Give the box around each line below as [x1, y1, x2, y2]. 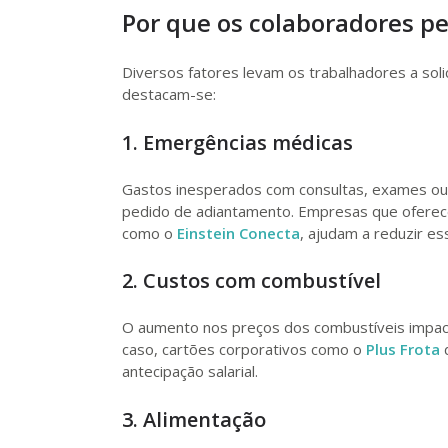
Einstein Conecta [177, 222, 300, 243]
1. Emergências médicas [122, 128, 353, 156]
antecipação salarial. [122, 361, 258, 381]
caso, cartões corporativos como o [122, 339, 366, 359]
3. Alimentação [122, 405, 266, 433]
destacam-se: [122, 84, 216, 104]
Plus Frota [366, 339, 440, 359]
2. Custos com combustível [122, 267, 381, 294]
